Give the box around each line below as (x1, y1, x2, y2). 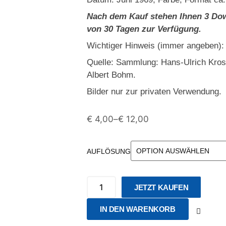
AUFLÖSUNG (87, 147, 131, 155)
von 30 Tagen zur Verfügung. (87, 24, 201, 34)
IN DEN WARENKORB (100, 205, 176, 213)
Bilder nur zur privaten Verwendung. (87, 87, 221, 96)
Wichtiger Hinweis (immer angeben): (87, 41, 224, 50)
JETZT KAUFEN (134, 183, 189, 192)
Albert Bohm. (87, 70, 136, 80)
